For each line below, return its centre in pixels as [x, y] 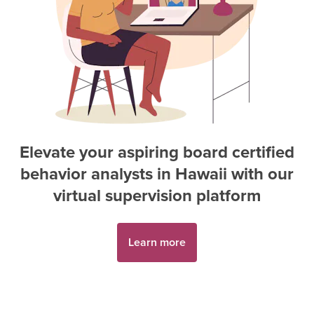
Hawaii [201, 173]
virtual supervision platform [157, 195]
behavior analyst [83, 173]
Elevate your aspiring [99, 152]
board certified [239, 152]
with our [260, 173]
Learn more [157, 242]
